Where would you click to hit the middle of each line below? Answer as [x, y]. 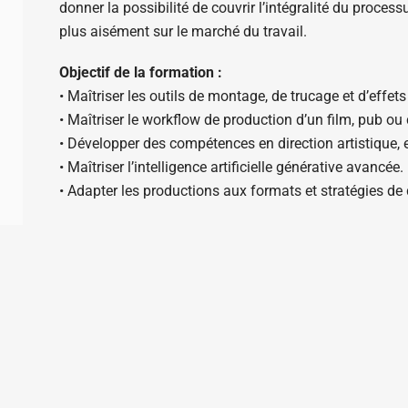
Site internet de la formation [153, 273]
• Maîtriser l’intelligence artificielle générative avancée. [231, 168]
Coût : [78, 232]
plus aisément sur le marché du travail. [183, 31]
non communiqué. [157, 232]
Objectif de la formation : [142, 73]
